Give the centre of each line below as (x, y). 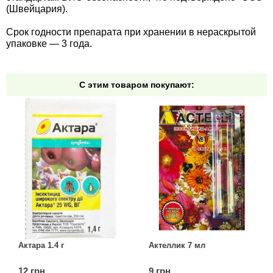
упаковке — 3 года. (49, 43)
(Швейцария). (37, 9)
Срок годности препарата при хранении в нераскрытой (131, 32)
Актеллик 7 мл (177, 245)
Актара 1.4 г (41, 245)
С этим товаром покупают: (136, 84)
